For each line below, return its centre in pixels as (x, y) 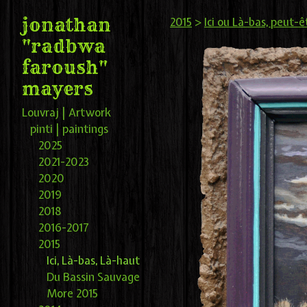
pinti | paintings (69, 129)
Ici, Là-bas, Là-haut (93, 261)
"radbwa (64, 47)
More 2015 (72, 294)
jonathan (66, 25)
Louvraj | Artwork (66, 113)
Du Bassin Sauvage (93, 277)
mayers (58, 89)
